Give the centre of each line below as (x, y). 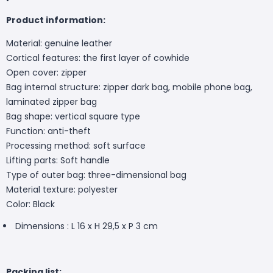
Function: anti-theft (48, 131)
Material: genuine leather (59, 43)
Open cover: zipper (46, 72)
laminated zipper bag (51, 101)
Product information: (56, 20)
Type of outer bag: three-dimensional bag (96, 175)
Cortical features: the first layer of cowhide (98, 58)
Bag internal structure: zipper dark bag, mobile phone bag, (129, 87)
